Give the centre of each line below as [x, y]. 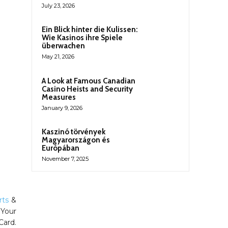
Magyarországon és [76, 140]
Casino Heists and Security [87, 89]
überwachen [63, 46]
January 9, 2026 [62, 108]
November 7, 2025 [65, 159]
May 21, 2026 [58, 57]
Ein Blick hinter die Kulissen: [90, 30]
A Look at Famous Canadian [89, 81]
